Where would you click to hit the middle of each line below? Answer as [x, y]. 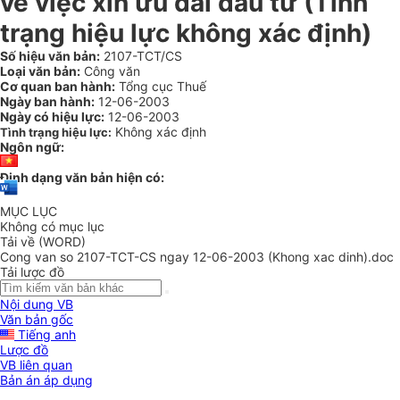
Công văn [110, 71]
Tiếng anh [45, 335]
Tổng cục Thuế [161, 86]
